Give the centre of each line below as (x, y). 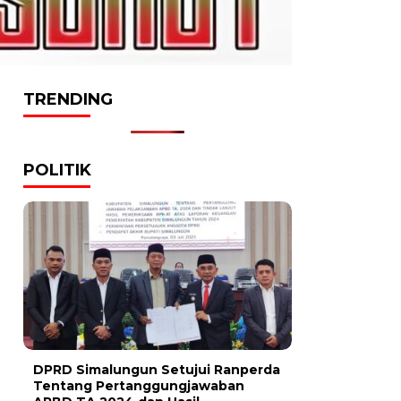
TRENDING (68, 99)
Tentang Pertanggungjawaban (139, 386)
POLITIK (57, 170)
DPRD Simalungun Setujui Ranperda (157, 370)
